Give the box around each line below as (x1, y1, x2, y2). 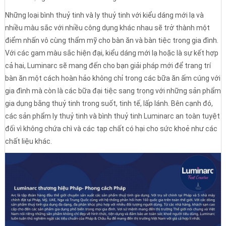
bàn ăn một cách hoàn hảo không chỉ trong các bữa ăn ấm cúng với (5, 74, 220, 82)
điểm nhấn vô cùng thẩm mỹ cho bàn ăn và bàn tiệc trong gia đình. (5, 36, 218, 44)
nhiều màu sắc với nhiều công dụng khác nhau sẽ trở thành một (5, 24, 210, 32)
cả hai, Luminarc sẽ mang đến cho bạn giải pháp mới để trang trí (5, 62, 211, 70)
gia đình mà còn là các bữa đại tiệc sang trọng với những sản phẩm (5, 87, 221, 95)
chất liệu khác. (5, 137, 52, 145)
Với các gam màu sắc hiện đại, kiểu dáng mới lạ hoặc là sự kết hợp (5, 49, 218, 57)
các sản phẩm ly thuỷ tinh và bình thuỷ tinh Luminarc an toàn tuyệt (5, 112, 220, 120)
